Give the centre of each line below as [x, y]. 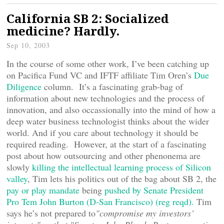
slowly [19, 167]
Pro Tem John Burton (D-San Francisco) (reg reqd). [101, 201]
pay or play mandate [44, 190]
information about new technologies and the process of [105, 98]
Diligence [25, 86]
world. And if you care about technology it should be [102, 132]
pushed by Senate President [154, 190]
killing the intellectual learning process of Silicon [121, 167]
